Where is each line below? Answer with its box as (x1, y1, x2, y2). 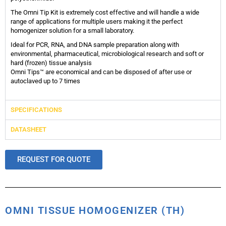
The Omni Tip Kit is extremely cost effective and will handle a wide (11, 9, 199, 17)
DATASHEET (11, 126, 46, 134)
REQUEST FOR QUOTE (17, 155, 90, 164)
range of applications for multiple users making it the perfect (11, 18, 183, 26)
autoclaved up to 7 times (11, 77, 80, 85)
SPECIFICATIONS (11, 106, 62, 114)
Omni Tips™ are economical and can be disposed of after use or (11, 68, 192, 76)
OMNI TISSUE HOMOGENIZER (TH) (5, 204, 185, 217)
